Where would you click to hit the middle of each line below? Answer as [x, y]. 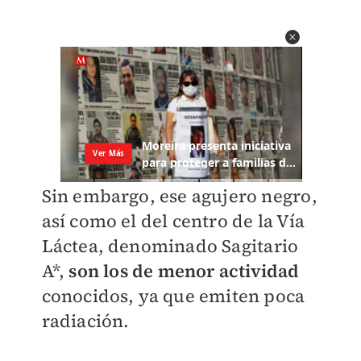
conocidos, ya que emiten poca [173, 296]
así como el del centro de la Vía [173, 221]
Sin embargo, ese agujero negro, [179, 196]
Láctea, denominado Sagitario [170, 246]
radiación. [85, 321]
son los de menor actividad [184, 271]
